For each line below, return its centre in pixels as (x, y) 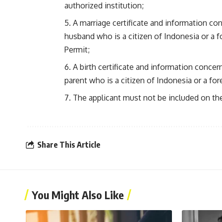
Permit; (77, 50)
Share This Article (69, 144)
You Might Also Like (78, 195)
